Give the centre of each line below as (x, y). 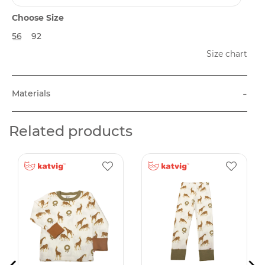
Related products (71, 131)
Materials (31, 93)
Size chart (227, 54)
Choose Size (38, 18)
